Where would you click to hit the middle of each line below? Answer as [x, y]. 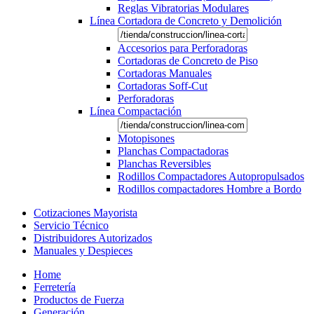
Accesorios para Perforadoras [183, 48]
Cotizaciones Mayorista [86, 212]
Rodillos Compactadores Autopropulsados [211, 176]
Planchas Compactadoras [173, 151]
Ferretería [55, 287]
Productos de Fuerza [79, 299]
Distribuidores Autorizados [93, 238]
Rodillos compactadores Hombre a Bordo [210, 189]
